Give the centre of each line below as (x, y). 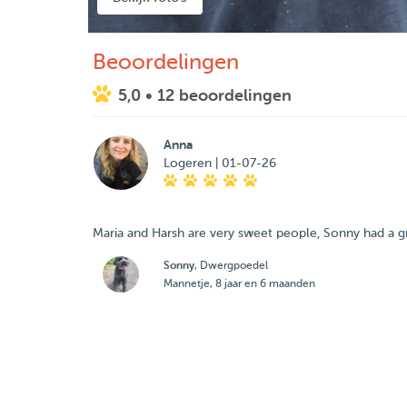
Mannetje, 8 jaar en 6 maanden (239, 283)
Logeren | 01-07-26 (219, 163)
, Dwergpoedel (231, 265)
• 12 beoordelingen (218, 95)
